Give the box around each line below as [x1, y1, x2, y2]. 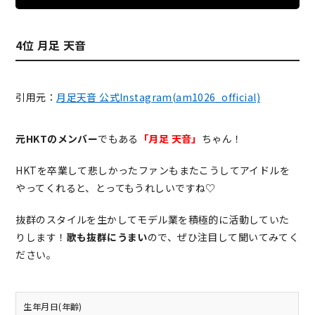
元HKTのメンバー [15, 131, 98, 146]
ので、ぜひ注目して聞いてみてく [147, 230, 300, 245]
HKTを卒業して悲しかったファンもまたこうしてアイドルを [15, 163, 290, 178]
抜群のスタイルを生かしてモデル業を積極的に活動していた [15, 212, 290, 227]
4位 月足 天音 [15, 37, 86, 54]
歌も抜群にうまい [66, 230, 148, 245]
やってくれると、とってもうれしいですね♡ [15, 181, 216, 195]
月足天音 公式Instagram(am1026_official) [56, 90, 260, 105]
